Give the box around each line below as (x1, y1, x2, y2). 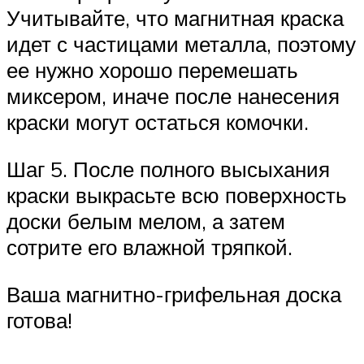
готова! (6, 306, 72, 333)
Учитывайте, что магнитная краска (6, 5, 344, 32)
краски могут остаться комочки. (6, 109, 309, 136)
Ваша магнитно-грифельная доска (6, 280, 341, 307)
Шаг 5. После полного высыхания (6, 155, 330, 182)
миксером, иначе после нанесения (6, 83, 340, 110)
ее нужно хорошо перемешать (6, 57, 298, 84)
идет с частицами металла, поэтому (6, 31, 356, 58)
